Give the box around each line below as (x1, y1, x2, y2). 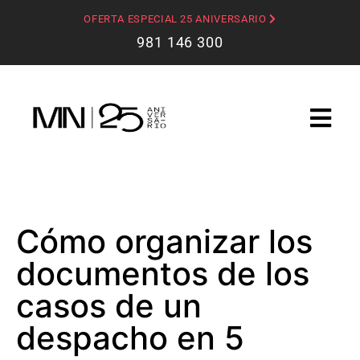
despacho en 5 (16, 317, 244, 358)
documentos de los (16, 253, 309, 293)
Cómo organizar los (16, 221, 313, 261)
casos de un (16, 285, 202, 325)
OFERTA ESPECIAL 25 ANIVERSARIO (84, 13, 270, 25)
